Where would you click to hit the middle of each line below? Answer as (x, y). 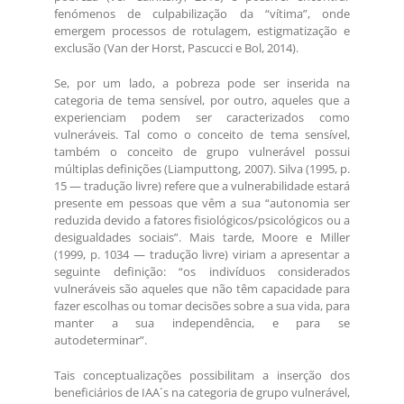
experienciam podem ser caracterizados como (202, 118)
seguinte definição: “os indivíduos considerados (202, 272)
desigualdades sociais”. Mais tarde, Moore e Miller (202, 238)
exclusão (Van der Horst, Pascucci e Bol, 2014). (176, 48)
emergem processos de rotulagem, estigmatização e (202, 31)
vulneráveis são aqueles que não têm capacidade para (202, 289)
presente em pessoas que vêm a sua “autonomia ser (202, 203)
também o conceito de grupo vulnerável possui (202, 152)
